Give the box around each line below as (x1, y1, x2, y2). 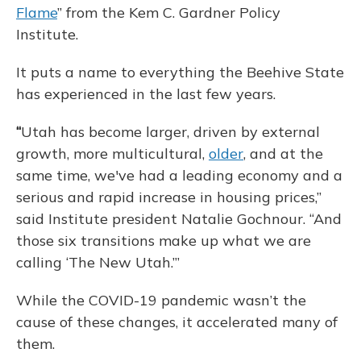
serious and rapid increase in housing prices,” (16, 188, 322, 206)
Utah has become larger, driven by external (21, 122, 320, 141)
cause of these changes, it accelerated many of (16, 313, 338, 331)
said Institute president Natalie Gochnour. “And (16, 210, 342, 228)
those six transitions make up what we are (16, 231, 311, 250)
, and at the (243, 144, 323, 163)
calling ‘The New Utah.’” (16, 253, 180, 272)
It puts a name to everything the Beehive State (16, 63, 344, 81)
